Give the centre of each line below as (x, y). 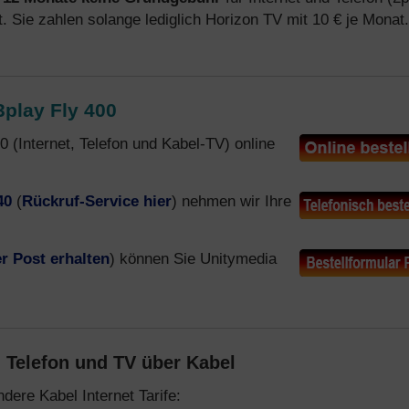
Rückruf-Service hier (97, 201)
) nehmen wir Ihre (231, 201)
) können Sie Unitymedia (193, 258)
